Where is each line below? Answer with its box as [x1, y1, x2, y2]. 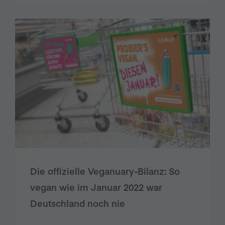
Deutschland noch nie [30, 197, 125, 210]
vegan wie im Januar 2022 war [30, 181, 162, 194]
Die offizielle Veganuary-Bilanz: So [30, 165, 180, 178]
